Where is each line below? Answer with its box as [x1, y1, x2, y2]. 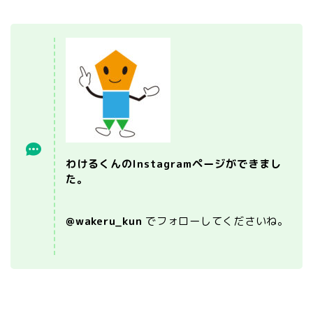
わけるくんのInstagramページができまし [66, 156, 282, 171]
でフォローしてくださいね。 [142, 213, 289, 228]
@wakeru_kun [66, 213, 143, 228]
